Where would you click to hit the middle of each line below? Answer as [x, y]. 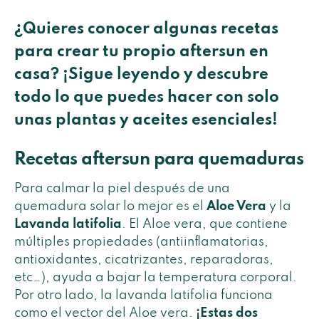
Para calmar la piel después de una [122, 189]
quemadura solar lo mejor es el [110, 207]
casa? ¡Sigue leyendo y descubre [141, 75]
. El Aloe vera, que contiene [205, 225]
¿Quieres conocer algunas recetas [146, 30]
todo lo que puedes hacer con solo [147, 98]
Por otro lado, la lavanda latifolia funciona [143, 296]
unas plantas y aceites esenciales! [146, 121]
